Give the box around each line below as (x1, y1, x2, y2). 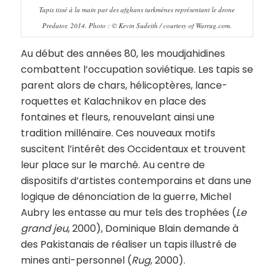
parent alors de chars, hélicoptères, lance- (20, 78, 228, 92)
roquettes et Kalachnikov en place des (20, 94, 206, 108)
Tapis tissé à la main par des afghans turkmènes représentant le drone (39, 5, 235, 15)
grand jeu (20, 221, 68, 235)
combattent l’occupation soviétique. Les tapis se (20, 62, 253, 76)
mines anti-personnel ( (20, 253, 131, 267)
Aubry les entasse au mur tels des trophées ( (20, 205, 236, 220)
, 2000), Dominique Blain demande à (67, 221, 239, 235)
